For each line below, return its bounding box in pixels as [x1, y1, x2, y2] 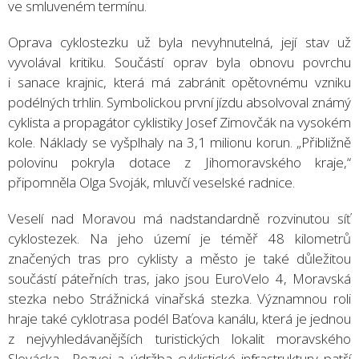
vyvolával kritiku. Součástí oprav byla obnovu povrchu [8, 52, 351, 71]
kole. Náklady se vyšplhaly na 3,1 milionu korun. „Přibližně [8, 132, 351, 151]
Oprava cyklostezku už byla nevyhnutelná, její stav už [8, 32, 351, 51]
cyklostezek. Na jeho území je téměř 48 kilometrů [8, 228, 351, 248]
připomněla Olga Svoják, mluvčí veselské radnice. [8, 172, 295, 192]
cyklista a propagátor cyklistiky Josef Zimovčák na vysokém [8, 112, 351, 131]
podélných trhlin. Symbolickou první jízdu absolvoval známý [8, 92, 351, 111]
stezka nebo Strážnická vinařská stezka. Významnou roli [8, 288, 351, 308]
